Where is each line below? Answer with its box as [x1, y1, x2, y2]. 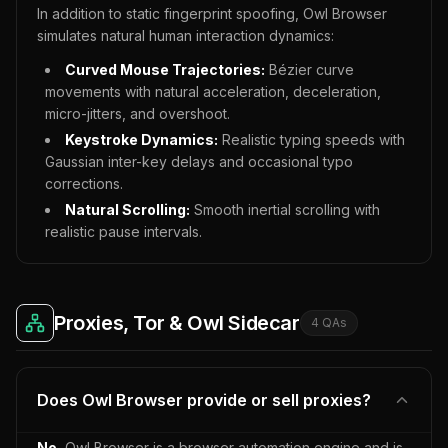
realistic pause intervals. [45, 223, 202, 240]
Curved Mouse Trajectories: [65, 61, 265, 78]
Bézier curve [265, 61, 354, 78]
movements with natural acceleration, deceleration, [45, 83, 381, 100]
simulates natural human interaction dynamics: [37, 27, 334, 44]
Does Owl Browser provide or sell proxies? [37, 390, 371, 410]
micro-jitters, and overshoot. [45, 105, 230, 122]
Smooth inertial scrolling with [190, 201, 380, 218]
